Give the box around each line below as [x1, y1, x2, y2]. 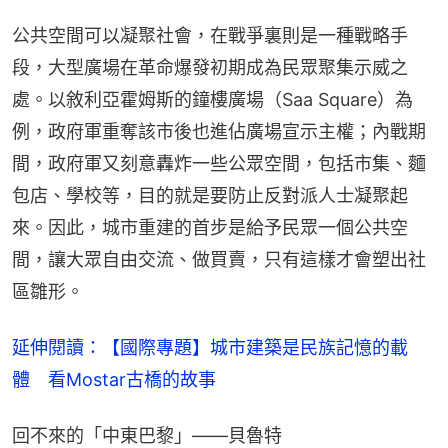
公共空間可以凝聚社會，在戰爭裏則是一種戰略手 [12, 25, 408, 47]
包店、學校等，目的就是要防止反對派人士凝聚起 [12, 185, 408, 207]
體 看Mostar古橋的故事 [12, 369, 216, 391]
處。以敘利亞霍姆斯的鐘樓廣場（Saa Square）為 [12, 89, 413, 111]
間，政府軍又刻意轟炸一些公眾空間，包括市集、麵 [12, 153, 426, 175]
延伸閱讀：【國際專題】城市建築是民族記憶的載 [12, 337, 408, 359]
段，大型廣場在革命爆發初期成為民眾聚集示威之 [12, 57, 408, 79]
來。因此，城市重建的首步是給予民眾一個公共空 [12, 217, 408, 239]
